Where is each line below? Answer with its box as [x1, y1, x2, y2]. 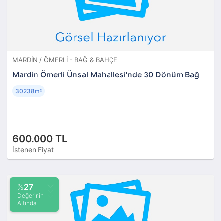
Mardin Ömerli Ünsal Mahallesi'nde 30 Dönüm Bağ [12, 69, 199, 79]
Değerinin [17, 191, 44, 199]
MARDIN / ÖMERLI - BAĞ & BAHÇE [12, 55, 117, 64]
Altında [17, 199, 37, 207]
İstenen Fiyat [12, 145, 54, 154]
